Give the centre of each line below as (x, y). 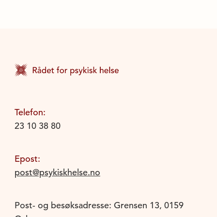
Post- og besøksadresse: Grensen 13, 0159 (99, 205)
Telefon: (30, 112)
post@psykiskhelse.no (57, 172)
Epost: (27, 158)
